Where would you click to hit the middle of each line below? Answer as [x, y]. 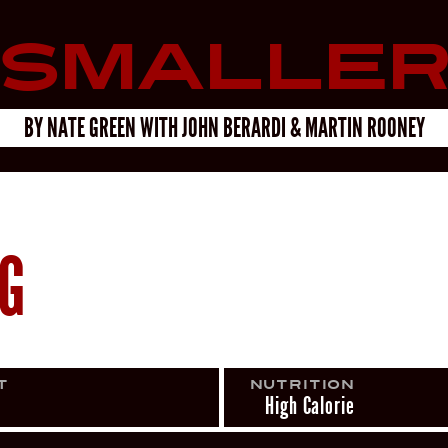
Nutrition [302, 385]
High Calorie [310, 406]
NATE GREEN [91, 127]
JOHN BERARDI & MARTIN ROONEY [303, 127]
